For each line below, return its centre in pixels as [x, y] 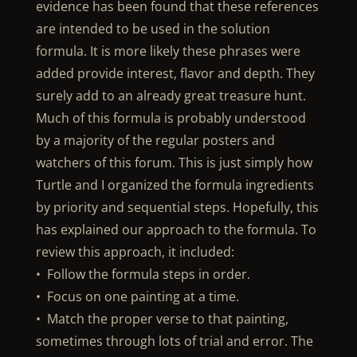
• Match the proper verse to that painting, [162, 319]
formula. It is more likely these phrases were [168, 51]
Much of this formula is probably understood [171, 118]
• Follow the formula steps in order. [143, 274]
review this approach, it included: [135, 252]
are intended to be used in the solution [153, 29]
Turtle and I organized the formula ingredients [175, 185]
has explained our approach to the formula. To [176, 229]
